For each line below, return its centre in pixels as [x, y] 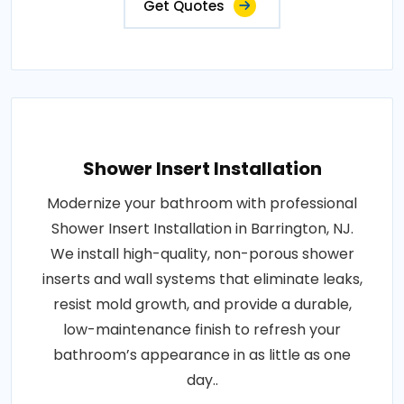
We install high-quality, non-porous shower [202, 253]
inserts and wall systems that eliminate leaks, [202, 279]
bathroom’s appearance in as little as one [202, 354]
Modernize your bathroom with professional [202, 203]
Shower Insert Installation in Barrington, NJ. [202, 228]
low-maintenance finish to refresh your [202, 329]
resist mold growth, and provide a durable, [202, 304]
